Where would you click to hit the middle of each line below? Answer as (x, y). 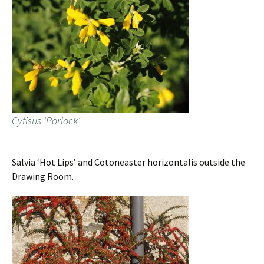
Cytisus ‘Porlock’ (46, 121)
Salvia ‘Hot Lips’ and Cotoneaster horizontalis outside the (128, 162)
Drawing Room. (43, 176)
